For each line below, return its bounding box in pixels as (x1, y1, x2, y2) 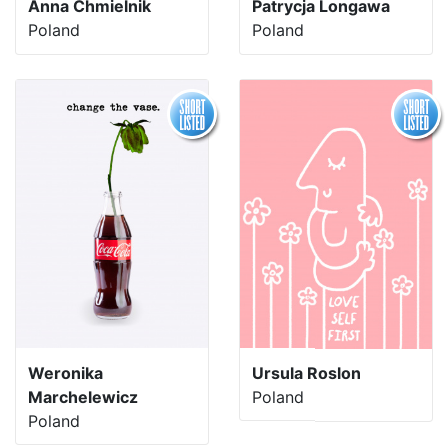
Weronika (28, 362, 103, 383)
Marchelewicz (28, 386, 138, 407)
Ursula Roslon (252, 362, 361, 383)
